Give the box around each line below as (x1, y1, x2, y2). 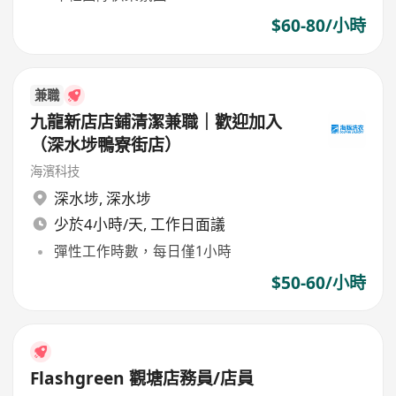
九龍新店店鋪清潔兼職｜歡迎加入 (30, 110, 283, 133)
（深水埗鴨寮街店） (30, 133, 182, 156)
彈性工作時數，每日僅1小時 (53, 241, 232, 262)
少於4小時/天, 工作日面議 (53, 213, 225, 234)
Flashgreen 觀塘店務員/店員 (30, 366, 255, 390)
